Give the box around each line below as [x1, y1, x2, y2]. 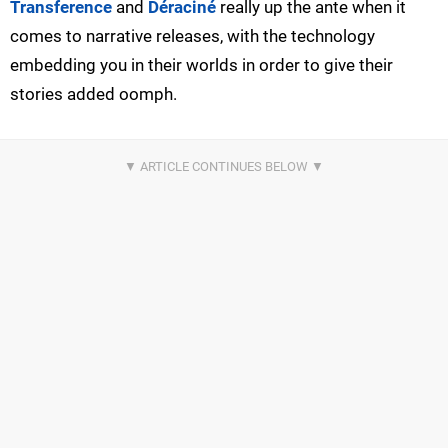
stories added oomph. [10, 84, 177, 105]
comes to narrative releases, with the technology [10, 26, 375, 47]
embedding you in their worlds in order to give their [10, 55, 393, 76]
